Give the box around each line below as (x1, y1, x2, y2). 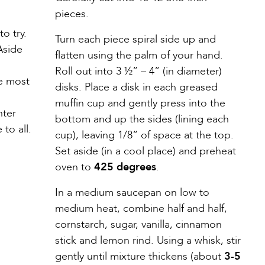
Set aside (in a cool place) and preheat (55, 143, 236, 159)
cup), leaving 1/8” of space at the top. (55, 127, 234, 143)
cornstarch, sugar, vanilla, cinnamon (55, 216, 222, 232)
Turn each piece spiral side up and (55, 31, 216, 47)
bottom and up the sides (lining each (55, 111, 229, 127)
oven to (55, 159, 94, 174)
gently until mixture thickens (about (55, 248, 224, 264)
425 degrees (94, 159, 156, 174)
